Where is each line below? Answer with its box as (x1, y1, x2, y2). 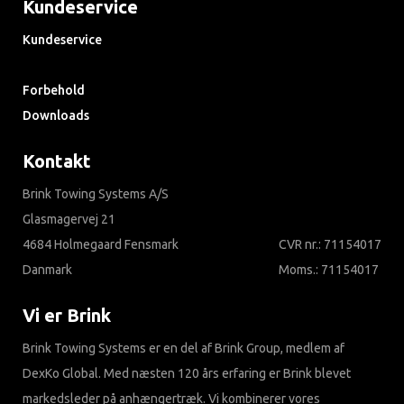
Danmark (23, 262, 72, 278)
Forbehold (23, 83, 85, 98)
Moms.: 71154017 (279, 262, 379, 278)
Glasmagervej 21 (23, 212, 115, 227)
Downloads (23, 108, 89, 124)
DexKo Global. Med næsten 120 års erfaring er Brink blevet (23, 366, 351, 381)
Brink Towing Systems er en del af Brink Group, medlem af (23, 341, 344, 356)
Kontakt (23, 151, 91, 172)
